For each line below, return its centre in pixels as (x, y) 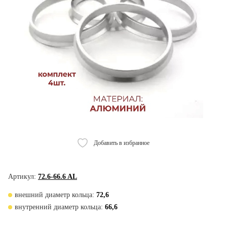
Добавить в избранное (122, 143)
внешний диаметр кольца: (54, 195)
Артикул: (22, 177)
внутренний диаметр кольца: (59, 207)
